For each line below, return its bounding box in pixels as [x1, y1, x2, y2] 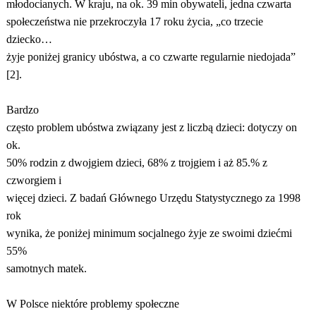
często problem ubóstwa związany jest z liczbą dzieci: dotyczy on [6, 121, 297, 133]
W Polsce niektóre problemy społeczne [6, 298, 179, 310]
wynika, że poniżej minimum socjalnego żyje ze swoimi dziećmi [6, 227, 292, 239]
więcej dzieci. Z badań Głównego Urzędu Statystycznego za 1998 [6, 192, 300, 204]
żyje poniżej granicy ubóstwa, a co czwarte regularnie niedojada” [6, 51, 296, 63]
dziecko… [6, 33, 52, 45]
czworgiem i [6, 174, 61, 186]
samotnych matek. [6, 262, 87, 274]
